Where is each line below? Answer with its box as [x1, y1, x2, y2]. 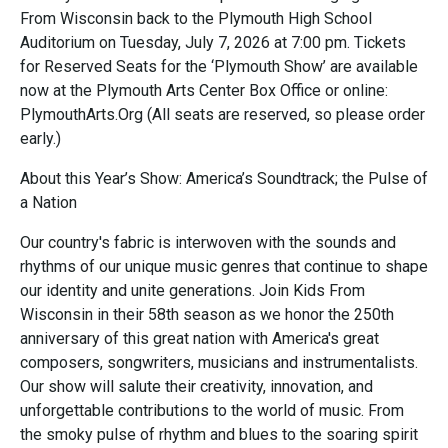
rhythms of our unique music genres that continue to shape [20, 257, 428, 277]
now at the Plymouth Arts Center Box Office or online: [20, 81, 388, 101]
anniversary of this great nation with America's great [20, 329, 379, 349]
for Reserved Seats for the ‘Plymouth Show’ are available [20, 57, 418, 77]
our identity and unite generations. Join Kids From [20, 281, 365, 301]
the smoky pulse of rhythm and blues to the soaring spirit [20, 425, 418, 445]
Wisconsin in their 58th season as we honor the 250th [20, 305, 394, 325]
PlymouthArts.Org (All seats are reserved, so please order [20, 105, 425, 125]
